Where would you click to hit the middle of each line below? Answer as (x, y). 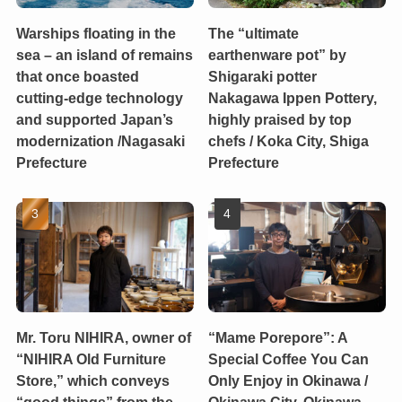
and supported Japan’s (94, 119)
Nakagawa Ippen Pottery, (293, 97)
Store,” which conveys (92, 380)
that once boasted (77, 76)
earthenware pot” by (278, 54)
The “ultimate (254, 33)
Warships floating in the (96, 33)
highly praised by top (280, 119)
